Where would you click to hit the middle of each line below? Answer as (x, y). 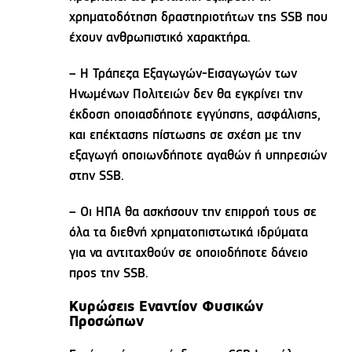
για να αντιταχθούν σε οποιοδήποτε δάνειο (189, 254)
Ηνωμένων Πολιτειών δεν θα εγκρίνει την (186, 95)
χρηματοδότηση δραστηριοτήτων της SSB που (199, 18)
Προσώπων (107, 323)
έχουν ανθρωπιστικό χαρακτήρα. (160, 38)
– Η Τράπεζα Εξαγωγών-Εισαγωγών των (183, 75)
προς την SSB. (109, 274)
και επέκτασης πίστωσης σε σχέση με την (185, 136)
